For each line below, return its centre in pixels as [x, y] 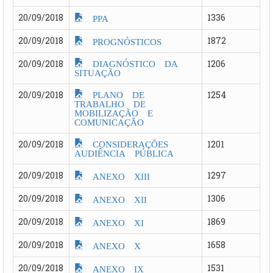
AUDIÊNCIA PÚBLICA [124, 152]
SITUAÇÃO [97, 72]
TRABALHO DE [110, 103]
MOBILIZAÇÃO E [114, 112]
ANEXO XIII [117, 175]
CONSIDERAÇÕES [126, 143]
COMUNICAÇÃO [109, 121]
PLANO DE [114, 94]
